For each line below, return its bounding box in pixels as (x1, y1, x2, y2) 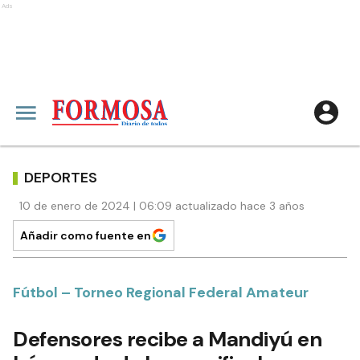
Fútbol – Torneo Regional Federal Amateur (13, 283, 309, 302)
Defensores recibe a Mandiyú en (13, 325, 321, 353)
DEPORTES (24, 167, 97, 187)
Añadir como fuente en (20, 228, 151, 243)
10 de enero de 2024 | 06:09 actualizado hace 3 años (19, 198, 305, 213)
